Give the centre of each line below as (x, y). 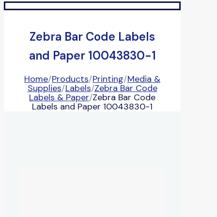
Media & (144, 79)
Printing (108, 79)
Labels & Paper (59, 97)
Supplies (44, 88)
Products (70, 79)
